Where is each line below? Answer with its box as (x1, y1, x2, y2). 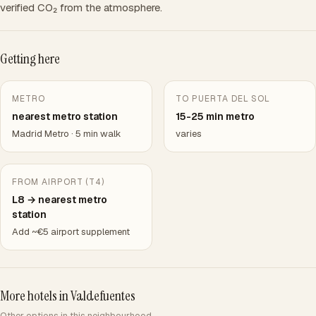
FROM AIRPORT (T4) (12, 176, 105, 188)
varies (176, 128, 202, 140)
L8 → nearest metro (12, 193, 107, 206)
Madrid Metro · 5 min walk (12, 128, 121, 140)
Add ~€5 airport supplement (12, 226, 130, 238)
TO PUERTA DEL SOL (176, 93, 271, 104)
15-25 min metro (176, 110, 255, 123)
